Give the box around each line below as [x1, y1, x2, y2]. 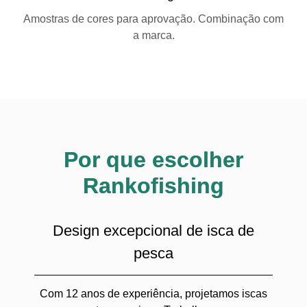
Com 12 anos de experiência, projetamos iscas [40, 288, 267, 299]
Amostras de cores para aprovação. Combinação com [23, 13, 284, 25]
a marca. [132, 29, 175, 41]
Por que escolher [64, 147, 243, 172]
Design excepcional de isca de [53, 222, 254, 239]
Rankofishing [83, 173, 224, 198]
